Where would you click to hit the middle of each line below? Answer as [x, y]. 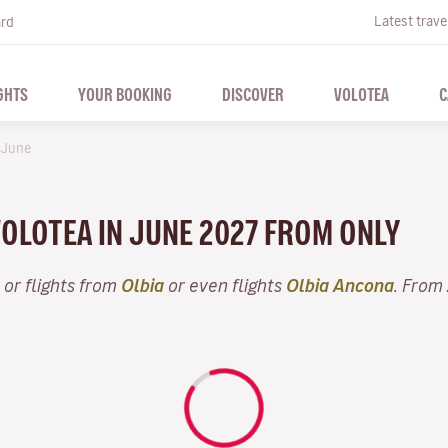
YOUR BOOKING [124, 94]
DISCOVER [252, 94]
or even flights [225, 285]
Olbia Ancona [340, 285]
